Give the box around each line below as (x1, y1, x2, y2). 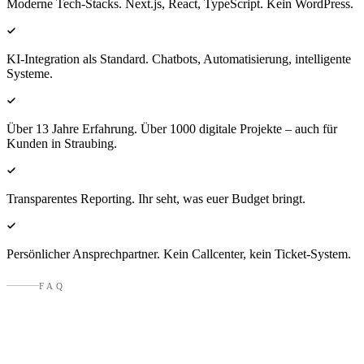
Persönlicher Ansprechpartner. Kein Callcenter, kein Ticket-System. (6, 247, 351, 261)
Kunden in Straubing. (6, 136, 117, 150)
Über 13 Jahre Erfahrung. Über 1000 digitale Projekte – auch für (6, 122, 337, 136)
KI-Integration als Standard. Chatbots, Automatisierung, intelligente (6, 52, 351, 66)
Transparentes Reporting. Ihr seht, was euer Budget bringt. (6, 192, 305, 206)
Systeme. (6, 67, 53, 80)
